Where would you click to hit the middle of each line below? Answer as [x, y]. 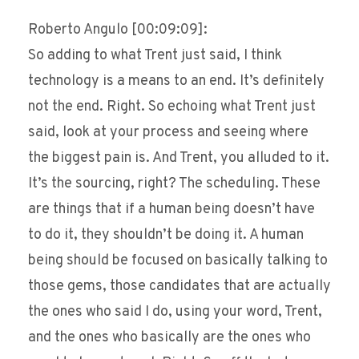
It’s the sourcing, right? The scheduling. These [174, 184]
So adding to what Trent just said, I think [155, 56]
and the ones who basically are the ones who [169, 338]
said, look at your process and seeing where [168, 133]
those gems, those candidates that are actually [179, 287]
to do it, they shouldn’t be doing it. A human [166, 236]
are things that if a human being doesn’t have [171, 210]
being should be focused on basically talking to [178, 261]
